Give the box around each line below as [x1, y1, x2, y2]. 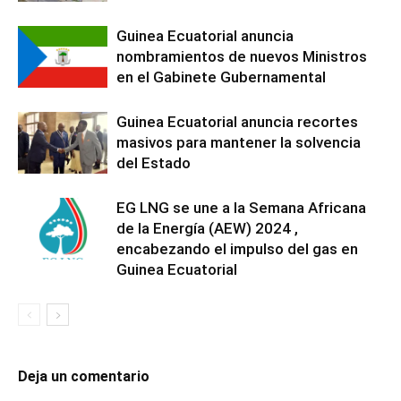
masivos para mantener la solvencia [116, 133, 361, 152]
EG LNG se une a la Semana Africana [116, 199, 366, 218]
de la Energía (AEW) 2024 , [116, 219, 298, 238]
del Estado [116, 154, 191, 173]
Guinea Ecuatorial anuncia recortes [116, 113, 358, 132]
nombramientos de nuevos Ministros [116, 47, 367, 66]
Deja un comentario [18, 368, 149, 386]
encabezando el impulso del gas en [116, 240, 358, 259]
